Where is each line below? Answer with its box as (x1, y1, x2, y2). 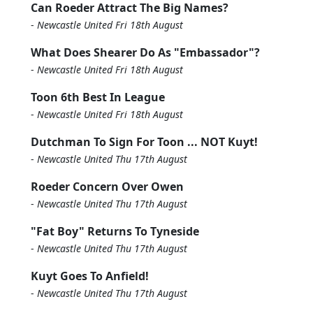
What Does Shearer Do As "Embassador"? (31, 45, 260, 60)
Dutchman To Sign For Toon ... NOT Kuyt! (31, 134, 258, 150)
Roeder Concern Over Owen (31, 179, 184, 194)
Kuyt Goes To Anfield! (31, 268, 149, 284)
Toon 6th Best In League (31, 89, 165, 105)
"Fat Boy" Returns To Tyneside (31, 224, 199, 239)
